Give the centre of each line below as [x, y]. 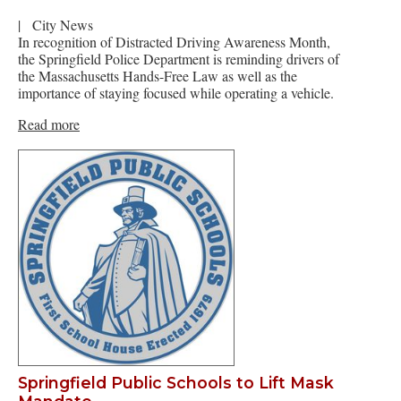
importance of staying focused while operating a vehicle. [176, 92]
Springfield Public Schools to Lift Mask [176, 383]
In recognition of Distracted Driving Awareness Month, [174, 41]
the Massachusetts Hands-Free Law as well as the [158, 75]
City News [63, 24]
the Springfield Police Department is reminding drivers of [179, 58]
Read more [49, 124]
